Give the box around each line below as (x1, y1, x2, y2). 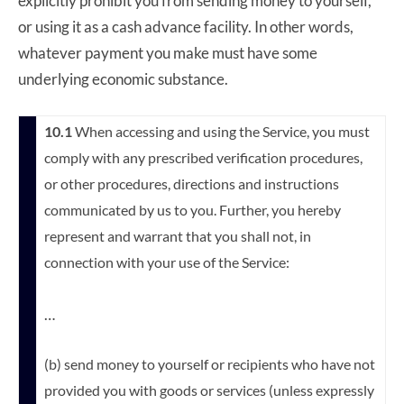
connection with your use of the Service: (44, 252, 289, 271)
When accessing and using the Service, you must (72, 122, 370, 140)
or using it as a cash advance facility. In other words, (18, 16, 353, 36)
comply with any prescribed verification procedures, (44, 148, 363, 166)
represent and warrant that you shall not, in (44, 226, 311, 244)
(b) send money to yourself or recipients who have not (44, 354, 375, 372)
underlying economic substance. (18, 69, 228, 88)
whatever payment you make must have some (18, 42, 317, 62)
